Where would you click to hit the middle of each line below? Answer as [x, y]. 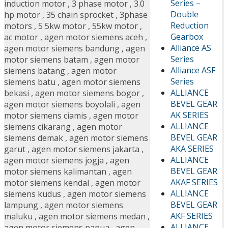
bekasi [17, 93]
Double [184, 14]
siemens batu [30, 82]
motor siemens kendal [47, 183]
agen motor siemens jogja [54, 161]
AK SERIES [189, 115]
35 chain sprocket [80, 15]
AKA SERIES [192, 148]
